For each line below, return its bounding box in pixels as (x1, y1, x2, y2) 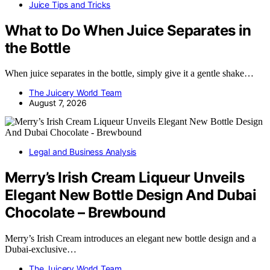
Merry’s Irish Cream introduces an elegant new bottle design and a (5, 233, 256, 244)
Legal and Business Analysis (29, 146, 137, 157)
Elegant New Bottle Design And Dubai (5, 186, 256, 204)
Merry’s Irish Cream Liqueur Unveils (5, 169, 244, 187)
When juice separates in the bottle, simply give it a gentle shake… (5, 68, 254, 79)
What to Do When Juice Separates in (5, 21, 251, 39)
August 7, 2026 (29, 98, 87, 108)
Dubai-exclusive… (5, 244, 77, 255)
